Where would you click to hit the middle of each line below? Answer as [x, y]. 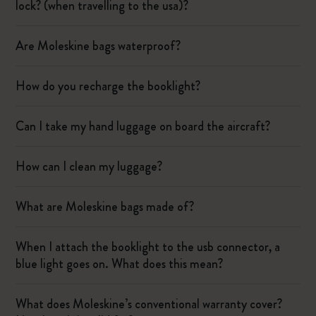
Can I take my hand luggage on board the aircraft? [143, 126]
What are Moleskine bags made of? [105, 207]
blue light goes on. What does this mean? [120, 264]
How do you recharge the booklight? [108, 86]
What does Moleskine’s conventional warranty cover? [149, 304]
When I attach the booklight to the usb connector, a [148, 247]
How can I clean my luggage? [89, 166]
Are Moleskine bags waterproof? [98, 46]
